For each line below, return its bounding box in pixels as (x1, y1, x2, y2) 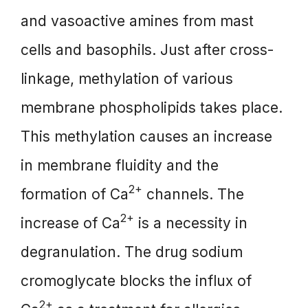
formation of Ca (21, 185, 129, 203)
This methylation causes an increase (21, 127, 272, 145)
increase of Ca (21, 214, 120, 232)
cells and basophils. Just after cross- (21, 41, 274, 58)
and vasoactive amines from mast (21, 12, 254, 30)
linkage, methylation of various (21, 69, 233, 87)
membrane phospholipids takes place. (21, 98, 283, 116)
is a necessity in (134, 214, 247, 232)
